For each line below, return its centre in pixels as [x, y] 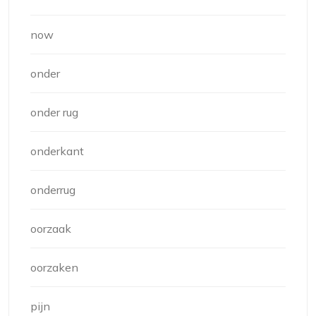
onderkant [57, 151]
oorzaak [51, 229]
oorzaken [54, 267]
